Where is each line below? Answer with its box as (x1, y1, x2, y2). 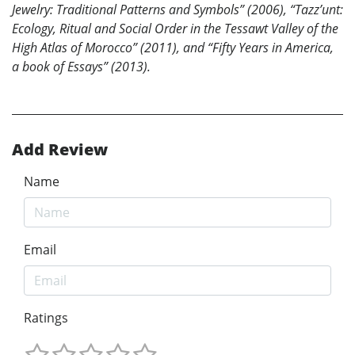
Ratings (24, 308, 68, 326)
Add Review (12, 138, 108, 160)
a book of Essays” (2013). (12, 57, 151, 75)
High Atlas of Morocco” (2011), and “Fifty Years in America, (12, 38, 334, 56)
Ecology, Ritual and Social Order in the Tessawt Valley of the (12, 19, 338, 37)
